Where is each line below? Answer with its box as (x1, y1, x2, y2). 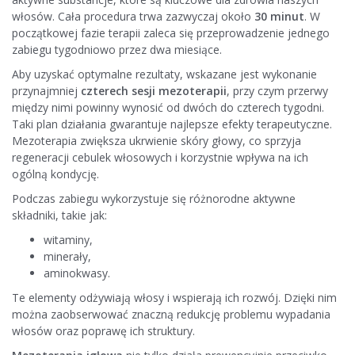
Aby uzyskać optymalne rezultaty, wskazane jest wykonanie (12, 67, 317, 82)
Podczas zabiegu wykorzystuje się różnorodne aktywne (12, 191, 296, 207)
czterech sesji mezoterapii (81, 83, 227, 99)
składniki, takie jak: (12, 208, 107, 223)
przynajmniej (12, 83, 81, 99)
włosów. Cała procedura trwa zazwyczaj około (12, 9, 254, 25)
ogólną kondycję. (12, 166, 99, 182)
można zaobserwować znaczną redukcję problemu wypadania (12, 307, 330, 323)
